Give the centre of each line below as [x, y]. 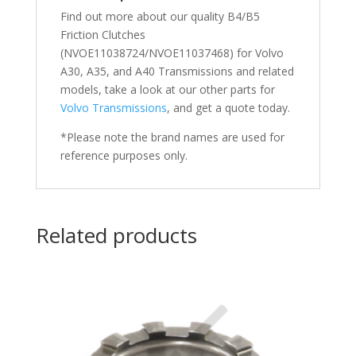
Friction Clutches [103, 34]
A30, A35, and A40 [109, 71]
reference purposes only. [124, 155]
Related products [116, 235]
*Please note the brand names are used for [172, 137]
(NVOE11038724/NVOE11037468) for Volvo [172, 52]
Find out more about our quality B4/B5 [160, 16]
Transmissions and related [226, 71]
